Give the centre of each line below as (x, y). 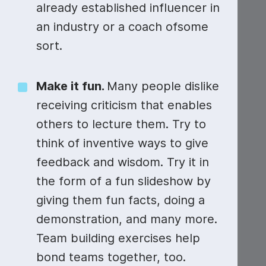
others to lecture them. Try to (121, 124)
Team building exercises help (118, 238)
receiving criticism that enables (124, 105)
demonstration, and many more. (127, 219)
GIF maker (99, 28)
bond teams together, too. (113, 257)
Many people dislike (163, 86)
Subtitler (232, 29)
